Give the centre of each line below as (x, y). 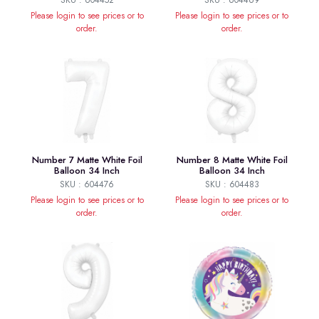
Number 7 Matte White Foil (87, 160)
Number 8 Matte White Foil (232, 160)
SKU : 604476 (87, 185)
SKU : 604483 (232, 185)
